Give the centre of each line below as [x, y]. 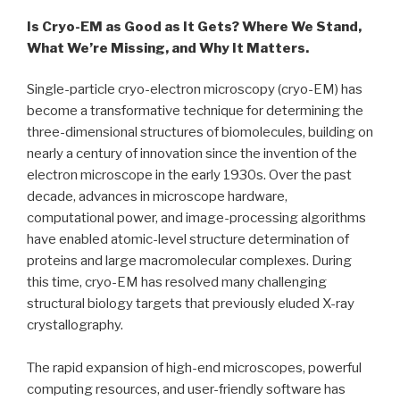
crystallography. [75, 325]
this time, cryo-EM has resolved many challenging [177, 283]
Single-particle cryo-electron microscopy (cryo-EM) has [195, 90]
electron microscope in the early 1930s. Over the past [189, 175]
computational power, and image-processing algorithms [196, 218]
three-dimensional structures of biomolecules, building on [200, 133]
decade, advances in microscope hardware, [157, 197]
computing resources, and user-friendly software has [186, 390]
